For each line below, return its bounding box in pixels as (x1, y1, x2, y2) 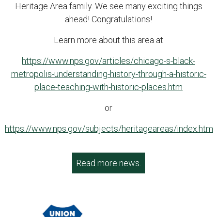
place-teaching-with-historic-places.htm (34, 82, 183, 92)
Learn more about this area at (54, 35, 163, 45)
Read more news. (76, 158, 141, 168)
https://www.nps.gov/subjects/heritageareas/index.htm (5, 124, 213, 134)
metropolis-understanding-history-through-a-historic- (11, 69, 206, 79)
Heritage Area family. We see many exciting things (15, 1, 202, 11)
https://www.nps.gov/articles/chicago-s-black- (22, 56, 195, 66)
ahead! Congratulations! (65, 14, 152, 24)
